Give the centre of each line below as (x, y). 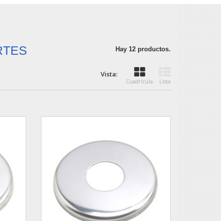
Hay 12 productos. (143, 49)
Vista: (109, 74)
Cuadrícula (140, 81)
